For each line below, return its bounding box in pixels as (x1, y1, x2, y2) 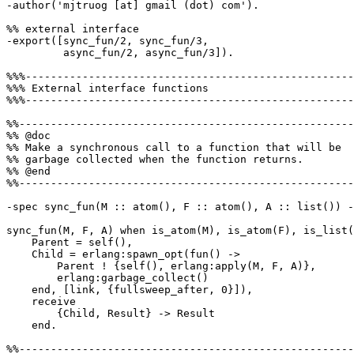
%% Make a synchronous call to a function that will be (6, 141, 341, 154)
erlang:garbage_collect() (6, 272, 57, 284)
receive (6, 296, 32, 308)
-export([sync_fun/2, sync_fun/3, (6, 35, 209, 47)
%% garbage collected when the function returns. (6, 153, 303, 166)
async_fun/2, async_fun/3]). (6, 47, 63, 59)
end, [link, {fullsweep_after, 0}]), (6, 284, 32, 296)
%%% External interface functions (6, 82, 209, 95)
